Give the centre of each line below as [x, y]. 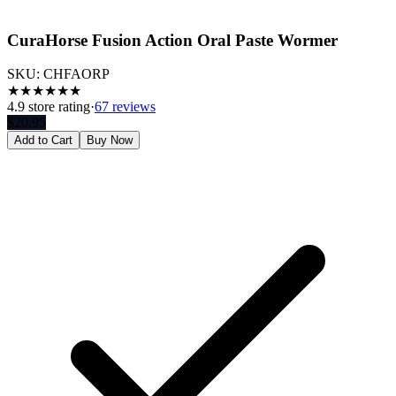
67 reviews [125, 107]
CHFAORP [76, 74]
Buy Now [110, 141]
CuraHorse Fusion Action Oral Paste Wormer [172, 40]
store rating [57, 107]
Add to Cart [43, 141]
